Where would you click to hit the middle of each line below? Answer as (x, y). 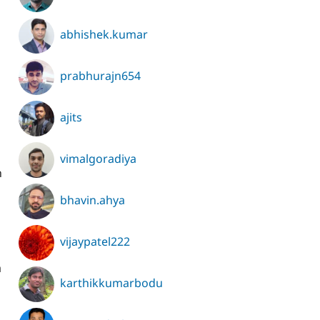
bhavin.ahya (92, 200)
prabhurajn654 (100, 76)
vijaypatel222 (95, 242)
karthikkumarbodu (111, 283)
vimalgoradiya (98, 159)
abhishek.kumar (104, 35)
